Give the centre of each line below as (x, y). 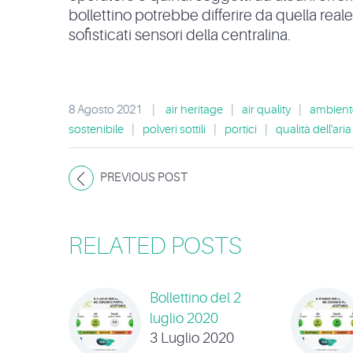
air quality (266, 110)
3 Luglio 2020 (192, 338)
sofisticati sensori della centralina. (180, 35)
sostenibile (96, 130)
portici (241, 130)
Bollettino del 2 (195, 298)
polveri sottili (174, 130)
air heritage (194, 110)
